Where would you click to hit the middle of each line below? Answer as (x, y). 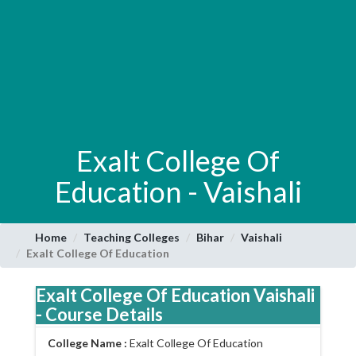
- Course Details (99, 314)
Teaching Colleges (132, 237)
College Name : (89, 342)
